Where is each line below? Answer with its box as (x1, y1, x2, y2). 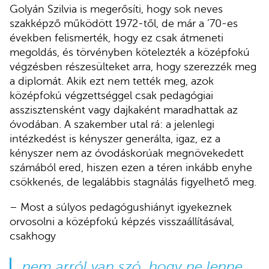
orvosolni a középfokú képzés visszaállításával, (10, 215, 234, 228)
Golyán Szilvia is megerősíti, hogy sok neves (10, 2, 223, 15)
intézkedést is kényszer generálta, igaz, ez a (10, 132, 220, 145)
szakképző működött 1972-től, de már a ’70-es (10, 17, 238, 29)
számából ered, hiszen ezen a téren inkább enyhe (10, 161, 252, 174)
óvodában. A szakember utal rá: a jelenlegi (10, 118, 214, 130)
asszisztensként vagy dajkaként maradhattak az (10, 103, 238, 116)
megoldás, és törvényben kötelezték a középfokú (10, 46, 250, 58)
